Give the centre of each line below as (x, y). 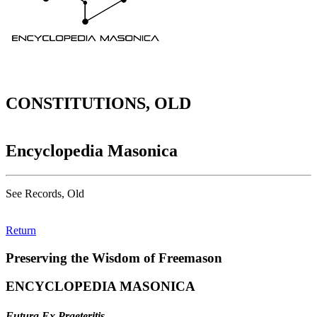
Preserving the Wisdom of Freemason (114, 258)
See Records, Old (45, 193)
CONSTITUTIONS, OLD (98, 104)
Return (21, 230)
